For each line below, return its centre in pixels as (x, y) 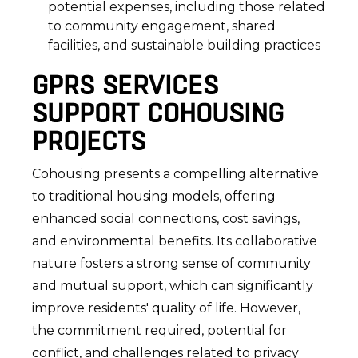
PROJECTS (89, 141)
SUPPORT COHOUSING (158, 113)
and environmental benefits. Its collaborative (175, 241)
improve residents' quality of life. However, (167, 308)
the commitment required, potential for (160, 330)
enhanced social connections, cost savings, (166, 219)
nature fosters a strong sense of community (172, 263)
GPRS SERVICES (125, 85)
